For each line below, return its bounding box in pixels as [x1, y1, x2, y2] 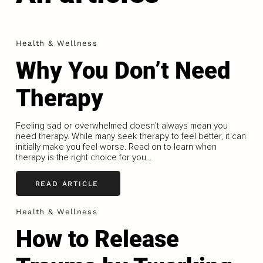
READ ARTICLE [35, 179, 99, 188]
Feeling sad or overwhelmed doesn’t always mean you [15, 120, 228, 131]
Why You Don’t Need [15, 57, 231, 85]
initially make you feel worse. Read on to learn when [15, 141, 217, 153]
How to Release [15, 225, 179, 254]
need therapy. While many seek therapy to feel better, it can [15, 131, 246, 142]
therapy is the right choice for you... [15, 152, 151, 163]
